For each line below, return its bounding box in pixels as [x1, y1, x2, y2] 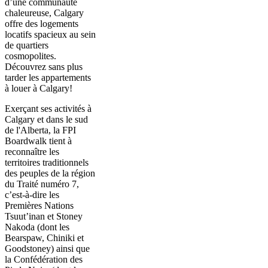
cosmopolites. [5, 50, 56, 61]
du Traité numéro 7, [5, 178, 79, 189]
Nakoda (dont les [5, 221, 69, 232]
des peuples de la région [5, 167, 95, 178]
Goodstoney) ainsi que [5, 243, 90, 254]
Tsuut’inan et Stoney [5, 211, 83, 221]
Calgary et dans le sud [5, 114, 88, 124]
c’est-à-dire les [5, 189, 59, 200]
